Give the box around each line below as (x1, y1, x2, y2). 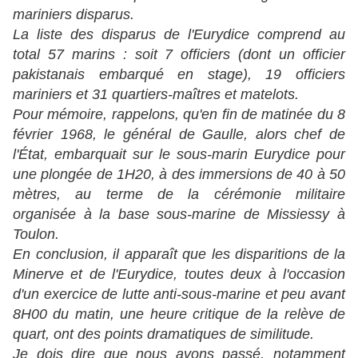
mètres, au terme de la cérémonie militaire (13, 186, 345, 203)
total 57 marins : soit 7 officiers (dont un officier (13, 46, 345, 63)
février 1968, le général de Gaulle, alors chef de (13, 126, 345, 143)
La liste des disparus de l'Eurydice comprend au (13, 26, 345, 43)
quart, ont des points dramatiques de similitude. (13, 326, 314, 343)
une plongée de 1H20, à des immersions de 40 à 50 (13, 166, 345, 183)
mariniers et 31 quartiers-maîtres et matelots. (13, 86, 299, 103)
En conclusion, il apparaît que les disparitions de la (13, 246, 345, 263)
